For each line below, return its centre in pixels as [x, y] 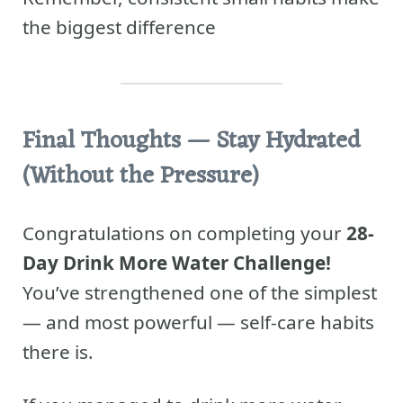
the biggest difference [119, 27]
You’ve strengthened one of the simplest [200, 292]
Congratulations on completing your [184, 233]
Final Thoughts [102, 142]
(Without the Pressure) [140, 177]
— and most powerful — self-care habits [198, 322]
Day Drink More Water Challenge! [177, 262]
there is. [58, 351]
